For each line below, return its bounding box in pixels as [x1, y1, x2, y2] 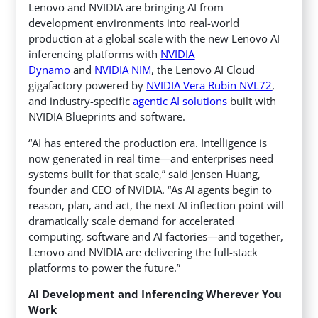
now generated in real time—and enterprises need [28, 151, 274, 166]
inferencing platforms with [28, 47, 161, 62]
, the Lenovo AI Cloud [151, 62, 256, 77]
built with [227, 94, 277, 109]
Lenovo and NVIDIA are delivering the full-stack [28, 245, 258, 260]
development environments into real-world [28, 16, 240, 31]
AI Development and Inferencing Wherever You [28, 287, 283, 302]
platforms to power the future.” [28, 261, 181, 275]
